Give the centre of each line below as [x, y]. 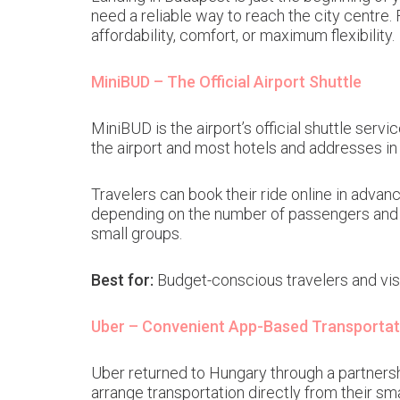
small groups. [137, 233]
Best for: [122, 280]
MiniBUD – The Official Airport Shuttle [226, 82]
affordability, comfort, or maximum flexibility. [243, 35]
